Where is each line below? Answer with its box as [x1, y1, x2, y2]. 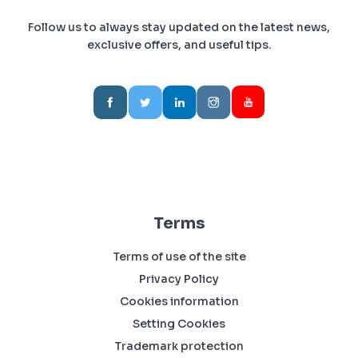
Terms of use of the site [112, 249, 246, 265]
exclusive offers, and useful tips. [86, 37, 272, 52]
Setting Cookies [133, 316, 225, 332]
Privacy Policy [139, 272, 219, 287]
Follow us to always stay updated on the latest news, [28, 19, 330, 34]
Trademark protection [114, 339, 244, 354]
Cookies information [119, 294, 239, 309]
